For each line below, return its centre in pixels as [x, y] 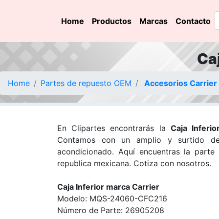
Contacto [193, 21]
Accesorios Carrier [180, 83]
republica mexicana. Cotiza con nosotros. [134, 163]
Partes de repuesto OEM [86, 83]
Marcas [153, 21]
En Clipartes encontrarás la [114, 128]
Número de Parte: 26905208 [111, 210]
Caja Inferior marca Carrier [108, 187]
